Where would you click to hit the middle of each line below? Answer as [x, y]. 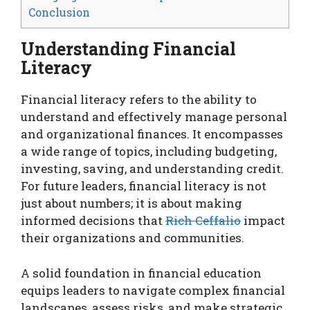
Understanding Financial [128, 49]
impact [263, 221]
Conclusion [59, 12]
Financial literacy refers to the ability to [139, 100]
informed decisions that [93, 221]
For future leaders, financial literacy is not [144, 186]
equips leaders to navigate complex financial [153, 290]
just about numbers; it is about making [131, 203]
